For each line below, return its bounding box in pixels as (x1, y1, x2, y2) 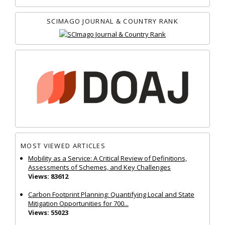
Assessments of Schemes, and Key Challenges (28, 162, 171, 172)
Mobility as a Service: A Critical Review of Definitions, (28, 153, 187, 163)
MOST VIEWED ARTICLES (21, 141, 105, 151)
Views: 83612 (28, 171, 68, 181)
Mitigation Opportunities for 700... (28, 198, 129, 208)
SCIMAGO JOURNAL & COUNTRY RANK (47, 16, 178, 26)
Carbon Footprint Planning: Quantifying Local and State (28, 189, 194, 199)
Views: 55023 (28, 207, 68, 217)
